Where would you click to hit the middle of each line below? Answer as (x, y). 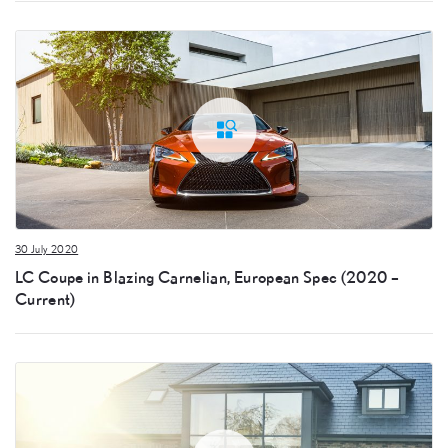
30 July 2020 (47, 249)
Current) (45, 299)
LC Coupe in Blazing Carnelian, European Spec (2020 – (207, 277)
